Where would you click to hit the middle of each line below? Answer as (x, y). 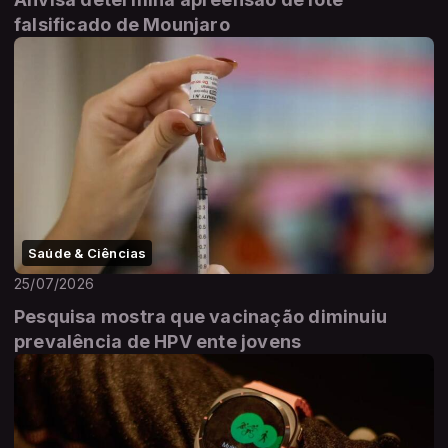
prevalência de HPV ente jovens (158, 341)
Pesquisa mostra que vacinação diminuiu (200, 316)
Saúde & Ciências (87, 252)
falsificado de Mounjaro (122, 25)
